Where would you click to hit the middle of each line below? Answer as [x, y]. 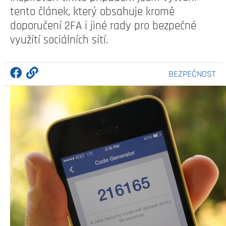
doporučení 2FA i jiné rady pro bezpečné [103, 26]
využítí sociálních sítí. [59, 40]
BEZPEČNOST [192, 74]
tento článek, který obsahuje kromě [92, 12]
